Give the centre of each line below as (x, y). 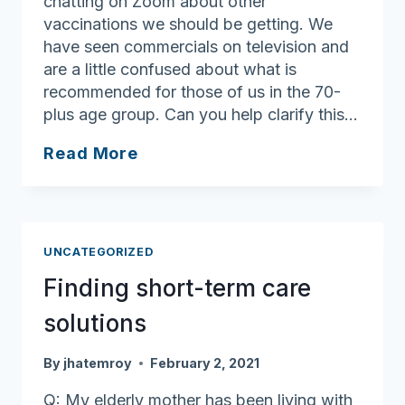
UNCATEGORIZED (99, 251)
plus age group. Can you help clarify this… (201, 114)
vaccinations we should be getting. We (188, 24)
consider (177, 242)
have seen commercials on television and (196, 46)
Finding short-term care (177, 288)
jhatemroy (98, 363)
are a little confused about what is (170, 69)
